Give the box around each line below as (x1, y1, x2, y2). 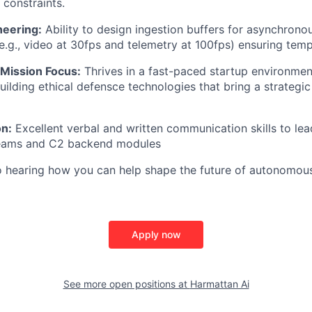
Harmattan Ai (189, 277, 249, 290)
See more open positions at (63, 277, 190, 290)
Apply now (131, 228, 181, 240)
